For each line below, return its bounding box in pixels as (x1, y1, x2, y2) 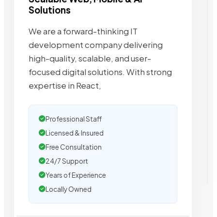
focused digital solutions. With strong (29, 66, 172, 77)
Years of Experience (46, 170, 106, 179)
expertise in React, (29, 80, 101, 91)
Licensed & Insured (46, 128, 104, 137)
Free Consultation (46, 142, 102, 151)
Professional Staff (46, 114, 102, 123)
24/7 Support (46, 156, 88, 165)
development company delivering (29, 39, 163, 50)
